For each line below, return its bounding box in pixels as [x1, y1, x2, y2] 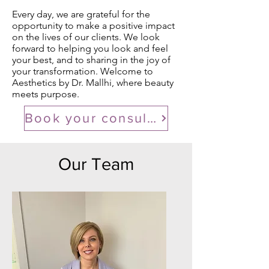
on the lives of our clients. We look [12, 31, 160, 43]
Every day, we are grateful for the [12, 8, 150, 20]
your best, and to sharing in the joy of [12, 53, 171, 65]
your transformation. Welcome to [12, 65, 153, 77]
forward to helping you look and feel [12, 42, 168, 54]
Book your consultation [147, 111, 157, 125]
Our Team [58, 154, 134, 174]
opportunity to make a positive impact [12, 19, 175, 31]
